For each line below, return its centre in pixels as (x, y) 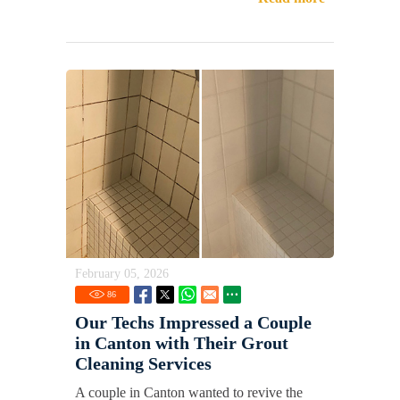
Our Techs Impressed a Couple (193, 322)
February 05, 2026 (122, 273)
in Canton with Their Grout (182, 342)
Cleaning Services (143, 363)
